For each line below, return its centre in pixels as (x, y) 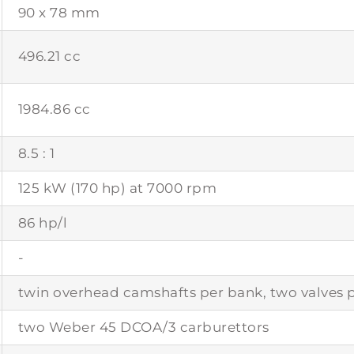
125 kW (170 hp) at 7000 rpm (117, 188)
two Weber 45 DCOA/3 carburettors (143, 327)
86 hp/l (43, 222)
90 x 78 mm (59, 12)
